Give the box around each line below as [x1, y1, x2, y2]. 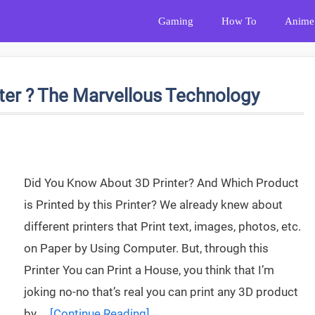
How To [221, 15, 257, 27]
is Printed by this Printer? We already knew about [24, 198, 283, 212]
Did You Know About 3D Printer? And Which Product [24, 176, 299, 190]
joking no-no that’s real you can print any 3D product [24, 285, 298, 299]
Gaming [158, 15, 193, 27]
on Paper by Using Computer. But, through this [24, 241, 269, 255]
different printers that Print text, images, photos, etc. [24, 219, 301, 233]
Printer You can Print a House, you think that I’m [24, 263, 274, 277]
